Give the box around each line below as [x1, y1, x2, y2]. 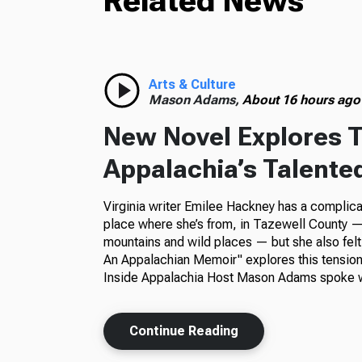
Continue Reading [128, 323, 238, 339]
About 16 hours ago [242, 92, 360, 108]
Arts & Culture [148, 77, 236, 93]
